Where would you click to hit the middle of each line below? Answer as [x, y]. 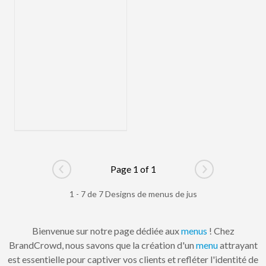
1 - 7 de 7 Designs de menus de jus [133, 194]
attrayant [237, 245]
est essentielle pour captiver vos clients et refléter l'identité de [133, 259]
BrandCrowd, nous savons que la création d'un [102, 245]
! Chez [221, 230]
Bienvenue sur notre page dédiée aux [106, 230]
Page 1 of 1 [133, 169]
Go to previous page [102, 175]
